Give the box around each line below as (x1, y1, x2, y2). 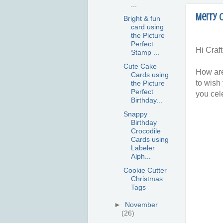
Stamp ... (130, 48, 159, 57)
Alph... (130, 152, 151, 160)
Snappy (123, 110, 147, 118)
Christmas (130, 174, 163, 183)
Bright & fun (123, 14, 160, 23)
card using (130, 23, 164, 31)
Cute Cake (123, 62, 157, 70)
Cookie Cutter (123, 166, 167, 174)
